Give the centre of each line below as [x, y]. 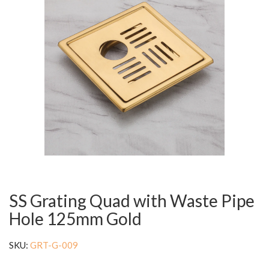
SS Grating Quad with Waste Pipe [132, 200]
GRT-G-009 [54, 245]
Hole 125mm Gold [75, 218]
